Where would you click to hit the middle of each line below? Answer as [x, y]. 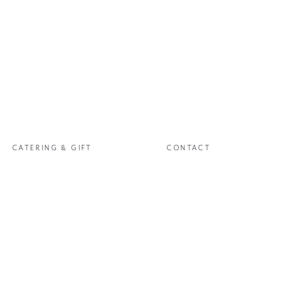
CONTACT [189, 148]
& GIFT [75, 148]
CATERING [35, 148]
